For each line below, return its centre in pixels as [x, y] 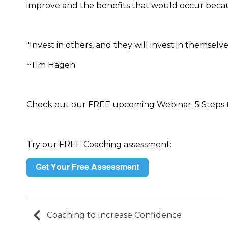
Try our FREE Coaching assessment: [99, 144]
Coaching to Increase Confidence [114, 215]
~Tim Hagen [52, 65]
